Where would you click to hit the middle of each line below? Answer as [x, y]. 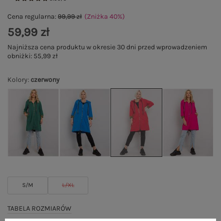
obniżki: [20, 56]
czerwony [45, 80]
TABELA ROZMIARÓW [39, 208]
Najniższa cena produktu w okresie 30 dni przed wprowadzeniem [107, 47]
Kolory [18, 80]
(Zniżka [97, 17]
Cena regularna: [33, 17]
